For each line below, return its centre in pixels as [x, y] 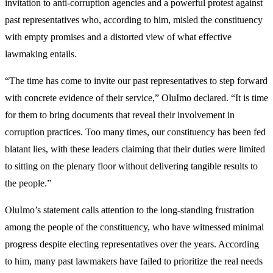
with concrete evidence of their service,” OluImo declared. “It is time [136, 97]
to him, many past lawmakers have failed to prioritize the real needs [134, 261]
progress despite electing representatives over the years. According [132, 244]
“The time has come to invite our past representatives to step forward [136, 80]
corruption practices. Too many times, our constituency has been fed [135, 132]
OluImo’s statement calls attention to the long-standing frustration [129, 210]
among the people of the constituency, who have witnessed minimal [134, 227]
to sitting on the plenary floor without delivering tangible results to [131, 166]
